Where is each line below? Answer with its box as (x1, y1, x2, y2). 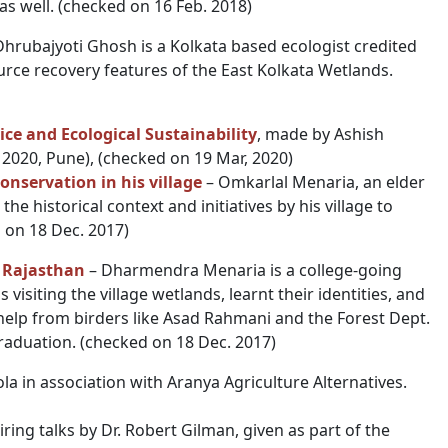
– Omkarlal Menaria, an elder (202, 171, 425, 193)
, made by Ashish (257, 123, 384, 145)
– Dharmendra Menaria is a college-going (85, 259, 402, 281)
